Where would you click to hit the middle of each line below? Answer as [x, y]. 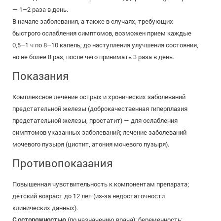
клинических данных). [45, 208]
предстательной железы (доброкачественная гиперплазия [100, 109]
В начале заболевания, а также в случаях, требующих [93, 21]
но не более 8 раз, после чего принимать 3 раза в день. [93, 57]
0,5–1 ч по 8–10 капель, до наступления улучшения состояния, [105, 45]
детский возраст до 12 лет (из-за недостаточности [89, 196]
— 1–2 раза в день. [40, 9]
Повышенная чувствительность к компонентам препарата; [101, 184]
